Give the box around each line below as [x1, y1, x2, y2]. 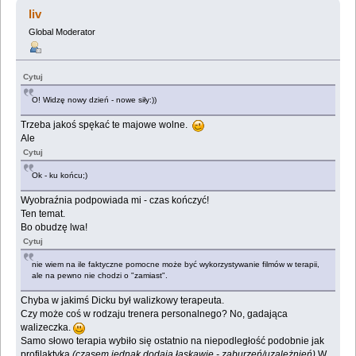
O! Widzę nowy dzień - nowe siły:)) [32, 95, 157, 105]
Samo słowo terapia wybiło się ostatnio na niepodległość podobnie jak [21, 335, 325, 347]
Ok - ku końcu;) [32, 171, 88, 180]
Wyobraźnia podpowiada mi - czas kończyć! [21, 195, 210, 207]
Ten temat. [21, 208, 66, 220]
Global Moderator [28, 27, 95, 37]
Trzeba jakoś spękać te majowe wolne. [21, 119, 193, 131]
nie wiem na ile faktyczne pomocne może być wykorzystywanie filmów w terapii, [32, 260, 320, 269]
